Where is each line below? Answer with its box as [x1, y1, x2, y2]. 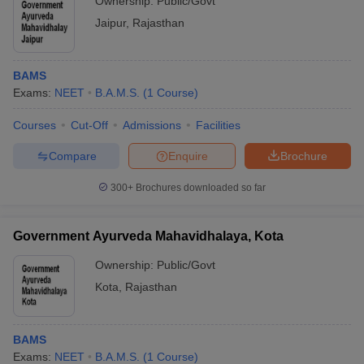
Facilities [196, 119, 240, 132]
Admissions [123, 119, 181, 132]
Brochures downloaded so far [133, 182, 266, 193]
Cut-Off [71, 119, 108, 132]
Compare [48, 149, 97, 162]
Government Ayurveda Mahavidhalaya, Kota [13, 229, 284, 243]
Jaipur [95, 16, 126, 29]
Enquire [168, 149, 208, 162]
